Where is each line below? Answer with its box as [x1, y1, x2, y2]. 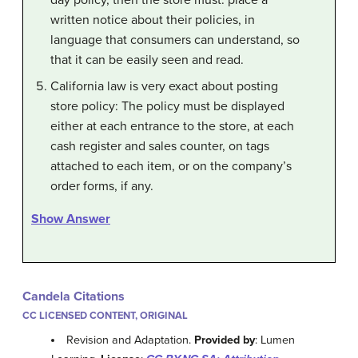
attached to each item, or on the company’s [50, 157, 292, 174]
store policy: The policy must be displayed [50, 97, 284, 114]
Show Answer [31, 210, 110, 227]
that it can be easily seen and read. [50, 51, 244, 68]
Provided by [194, 332, 256, 347]
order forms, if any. [50, 177, 153, 194]
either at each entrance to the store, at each [50, 117, 294, 134]
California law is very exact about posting [50, 78, 278, 94]
